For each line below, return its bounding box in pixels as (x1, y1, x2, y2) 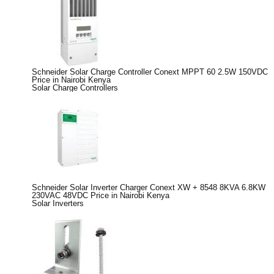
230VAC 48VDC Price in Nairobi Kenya (32, 190, 169, 200)
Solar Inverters (32, 198, 84, 208)
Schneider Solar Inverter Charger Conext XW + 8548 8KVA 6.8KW (32, 182, 265, 192)
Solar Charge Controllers (32, 83, 118, 92)
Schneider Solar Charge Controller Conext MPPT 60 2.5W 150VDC (32, 67, 268, 76)
